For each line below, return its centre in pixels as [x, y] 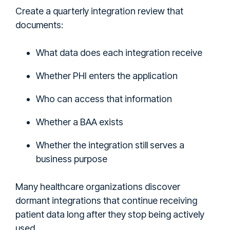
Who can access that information [104, 99]
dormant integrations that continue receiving [106, 200]
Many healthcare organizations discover [98, 186]
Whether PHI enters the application [107, 75]
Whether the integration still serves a [110, 145]
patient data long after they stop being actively [110, 214]
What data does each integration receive [119, 52]
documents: [39, 25]
